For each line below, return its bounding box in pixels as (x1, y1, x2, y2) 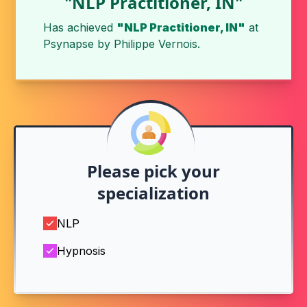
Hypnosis (57, 244, 106, 258)
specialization (97, 182, 210, 204)
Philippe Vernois (114, 37, 197, 51)
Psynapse (43, 37, 94, 51)
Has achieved (43, 21, 116, 34)
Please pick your (87, 160, 220, 182)
